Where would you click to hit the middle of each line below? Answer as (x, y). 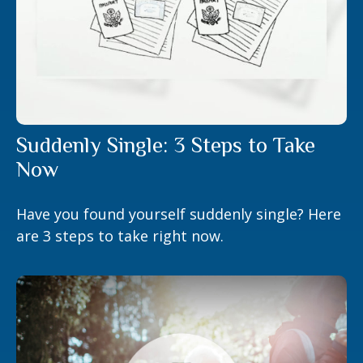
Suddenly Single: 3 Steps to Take (166, 145)
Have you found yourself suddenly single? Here (179, 214)
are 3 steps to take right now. (120, 235)
